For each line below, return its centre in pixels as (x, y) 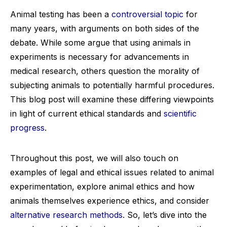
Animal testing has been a (61, 14)
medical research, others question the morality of (105, 71)
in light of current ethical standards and (87, 113)
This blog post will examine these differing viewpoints (112, 99)
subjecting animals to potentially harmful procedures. (112, 85)
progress (27, 128)
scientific (180, 113)
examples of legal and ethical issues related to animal (112, 172)
